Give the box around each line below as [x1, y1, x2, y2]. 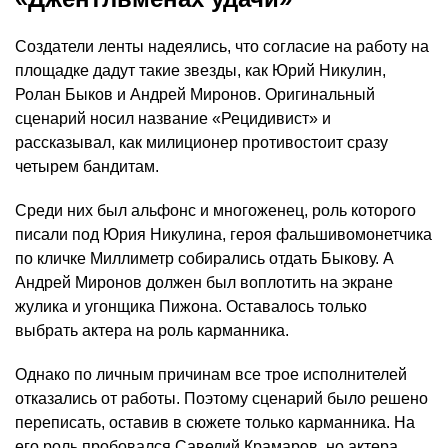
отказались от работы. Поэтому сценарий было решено [15, 390, 428, 408]
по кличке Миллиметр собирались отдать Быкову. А [15, 250, 394, 268]
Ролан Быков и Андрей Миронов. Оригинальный [15, 86, 375, 104]
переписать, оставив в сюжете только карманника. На [15, 414, 415, 432]
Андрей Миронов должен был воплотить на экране [15, 274, 393, 292]
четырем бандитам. [15, 158, 159, 176]
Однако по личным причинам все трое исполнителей [15, 366, 407, 384]
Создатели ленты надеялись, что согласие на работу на [15, 38, 429, 56]
